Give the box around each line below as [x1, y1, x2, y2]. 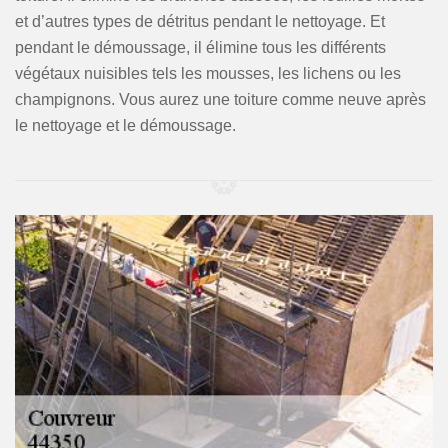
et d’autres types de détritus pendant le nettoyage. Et [15, 13, 385, 30]
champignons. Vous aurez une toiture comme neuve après [15, 91, 426, 108]
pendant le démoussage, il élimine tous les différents [15, 39, 386, 56]
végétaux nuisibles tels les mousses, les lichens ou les [15, 65, 401, 82]
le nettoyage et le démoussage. [15, 117, 236, 134]
